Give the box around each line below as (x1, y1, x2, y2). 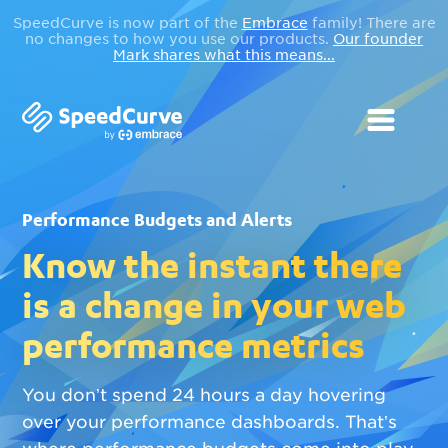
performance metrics (22, 323, 366, 366)
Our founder (333, 31, 423, 47)
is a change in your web (22, 283, 407, 326)
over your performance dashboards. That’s (22, 412, 398, 432)
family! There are (307, 15, 436, 31)
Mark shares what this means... (113, 47, 335, 63)
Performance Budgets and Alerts (22, 208, 293, 230)
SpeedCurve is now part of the (12, 15, 242, 31)
